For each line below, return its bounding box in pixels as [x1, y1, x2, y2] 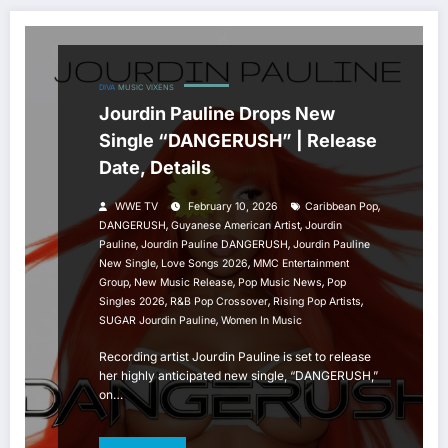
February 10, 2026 [188, 200, 278, 214]
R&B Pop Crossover [170, 295, 268, 309]
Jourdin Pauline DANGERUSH [141, 238, 288, 252]
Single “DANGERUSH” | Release [99, 130, 377, 152]
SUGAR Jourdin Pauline [99, 314, 216, 328]
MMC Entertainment [253, 257, 349, 271]
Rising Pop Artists [273, 295, 361, 309]
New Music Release [134, 276, 233, 290]
